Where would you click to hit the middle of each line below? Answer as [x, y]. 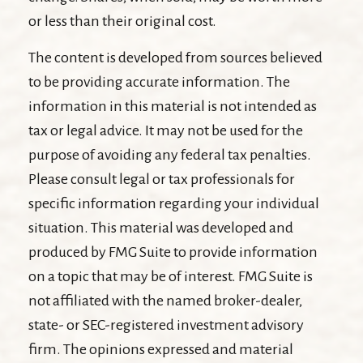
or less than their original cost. [122, 21]
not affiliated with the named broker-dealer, [165, 300]
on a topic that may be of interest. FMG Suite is [171, 276]
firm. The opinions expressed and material [161, 349]
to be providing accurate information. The [159, 81]
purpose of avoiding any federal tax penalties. [170, 154]
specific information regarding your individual [174, 203]
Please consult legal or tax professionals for [162, 179]
